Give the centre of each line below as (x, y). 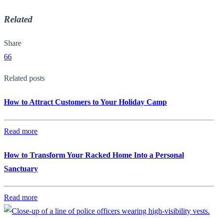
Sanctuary (21, 168)
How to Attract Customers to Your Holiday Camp (85, 102)
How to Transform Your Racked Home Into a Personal (94, 155)
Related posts (24, 78)
